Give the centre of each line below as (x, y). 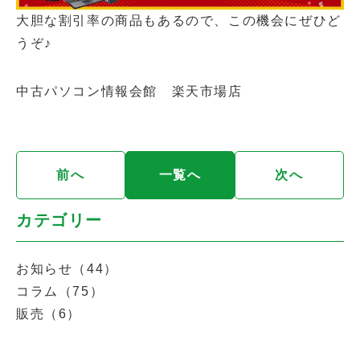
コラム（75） (60, 292)
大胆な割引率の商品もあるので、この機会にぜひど (179, 21)
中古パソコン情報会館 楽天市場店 (129, 92)
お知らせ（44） (67, 269)
